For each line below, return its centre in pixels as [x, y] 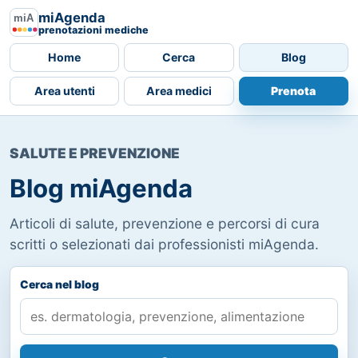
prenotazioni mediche [93, 30]
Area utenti [64, 91]
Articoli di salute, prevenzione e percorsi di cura [165, 223]
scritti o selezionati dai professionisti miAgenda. [164, 244]
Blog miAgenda [101, 189]
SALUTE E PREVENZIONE [95, 153]
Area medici [179, 91]
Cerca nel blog [60, 284]
